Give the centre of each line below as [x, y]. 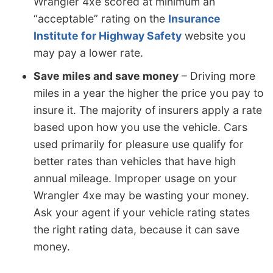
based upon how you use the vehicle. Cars [140, 127]
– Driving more [217, 76]
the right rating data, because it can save [136, 230]
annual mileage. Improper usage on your [135, 179]
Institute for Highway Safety [108, 36]
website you [214, 36]
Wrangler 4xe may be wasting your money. [141, 196]
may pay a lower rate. [88, 53]
